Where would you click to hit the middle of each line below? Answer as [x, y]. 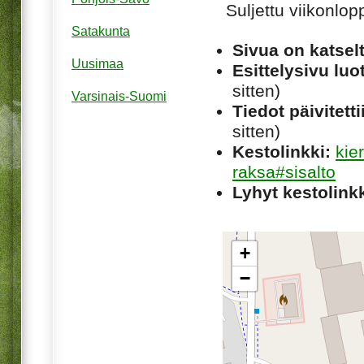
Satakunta [101, 32]
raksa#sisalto [284, 171]
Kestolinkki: [282, 151]
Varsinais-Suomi [119, 97]
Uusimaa [97, 64]
